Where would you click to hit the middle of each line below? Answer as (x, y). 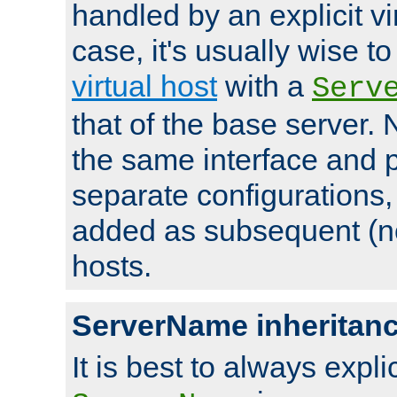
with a (265, 86)
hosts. (112, 265)
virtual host (144, 86)
